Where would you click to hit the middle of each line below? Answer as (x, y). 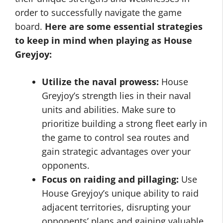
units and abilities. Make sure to (109, 110)
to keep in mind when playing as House (104, 40)
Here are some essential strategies (124, 26)
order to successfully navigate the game (98, 12)
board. (30, 26)
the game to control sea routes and (115, 137)
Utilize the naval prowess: (100, 82)
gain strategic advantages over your (116, 151)
